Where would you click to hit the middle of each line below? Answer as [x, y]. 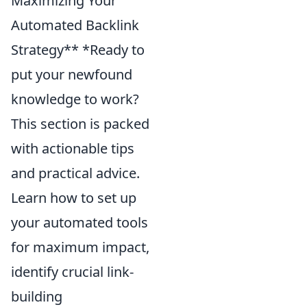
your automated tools [79, 222]
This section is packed [80, 123]
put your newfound [72, 74]
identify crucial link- [72, 271]
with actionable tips [73, 148]
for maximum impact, [80, 247]
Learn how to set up [74, 197]
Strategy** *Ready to [78, 49]
